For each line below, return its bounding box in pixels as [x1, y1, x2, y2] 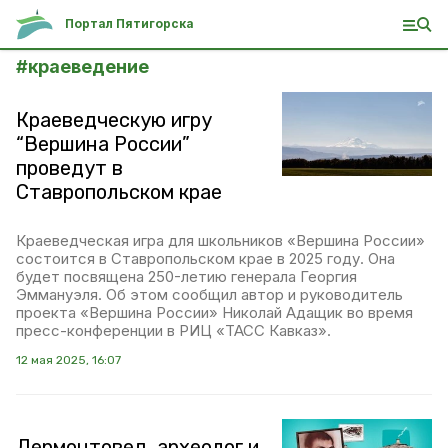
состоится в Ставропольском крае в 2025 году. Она [16, 249, 395, 268]
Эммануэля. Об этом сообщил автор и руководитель [16, 285, 403, 304]
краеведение [28, 56, 149, 77]
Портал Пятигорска [65, 16, 195, 31]
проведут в [16, 156, 123, 180]
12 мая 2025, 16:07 [16, 353, 121, 367]
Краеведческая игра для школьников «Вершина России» [16, 231, 425, 250]
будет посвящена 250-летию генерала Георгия [16, 267, 357, 286]
